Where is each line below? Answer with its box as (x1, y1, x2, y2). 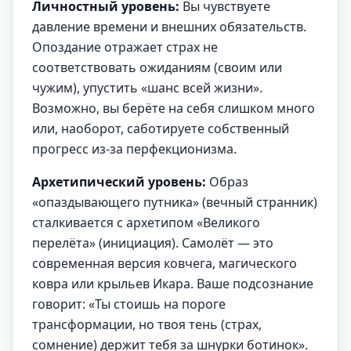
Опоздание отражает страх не (32, 38, 218, 56)
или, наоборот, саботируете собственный (32, 120, 289, 137)
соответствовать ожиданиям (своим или (32, 59, 282, 76)
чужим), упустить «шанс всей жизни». (32, 79, 262, 96)
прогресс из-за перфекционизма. (32, 140, 237, 157)
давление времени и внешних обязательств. (32, 18, 306, 35)
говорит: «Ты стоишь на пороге (32, 295, 226, 313)
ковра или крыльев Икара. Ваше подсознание (32, 275, 313, 292)
